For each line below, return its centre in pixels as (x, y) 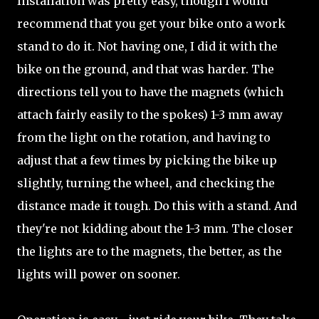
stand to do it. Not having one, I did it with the (147, 46)
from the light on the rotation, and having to (144, 137)
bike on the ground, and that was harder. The (146, 69)
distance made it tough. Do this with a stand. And (157, 206)
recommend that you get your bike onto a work (151, 23)
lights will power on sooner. (99, 274)
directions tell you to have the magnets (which (150, 92)
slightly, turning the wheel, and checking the (146, 183)
